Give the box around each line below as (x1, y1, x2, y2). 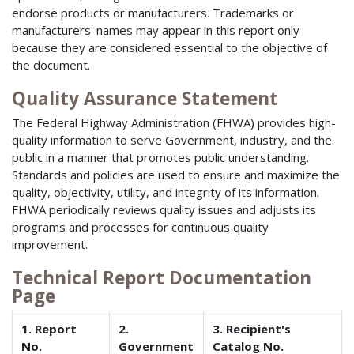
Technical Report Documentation (12, 265, 311, 290)
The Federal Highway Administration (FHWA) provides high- (12, 114, 336, 130)
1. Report (21, 321, 77, 337)
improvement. (12, 235, 88, 252)
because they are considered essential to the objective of (12, 40, 327, 56)
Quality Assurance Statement (12, 86, 278, 111)
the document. (12, 57, 90, 73)
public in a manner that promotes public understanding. (12, 149, 309, 165)
